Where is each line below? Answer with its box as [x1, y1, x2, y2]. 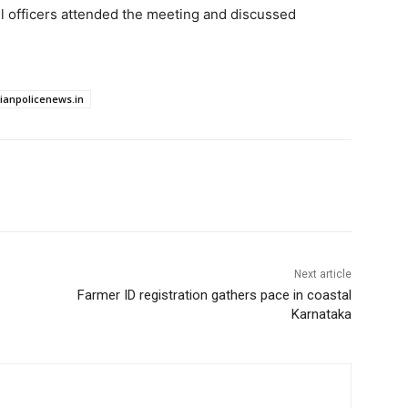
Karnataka [291, 306, 352, 323]
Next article [293, 268, 352, 281]
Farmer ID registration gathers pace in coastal [76, 287, 352, 304]
